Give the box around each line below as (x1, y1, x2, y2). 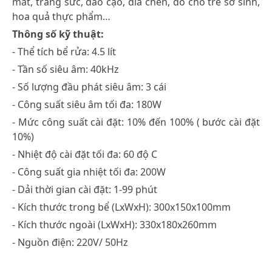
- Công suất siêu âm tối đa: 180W (12, 97, 161, 111)
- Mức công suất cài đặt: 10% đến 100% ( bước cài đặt (12, 115, 260, 129)
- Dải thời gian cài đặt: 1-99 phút (12, 182, 157, 196)
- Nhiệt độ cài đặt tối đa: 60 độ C (12, 147, 157, 161)
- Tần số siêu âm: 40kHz (12, 62, 119, 76)
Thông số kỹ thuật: (12, 27, 104, 41)
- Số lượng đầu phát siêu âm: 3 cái (12, 80, 166, 93)
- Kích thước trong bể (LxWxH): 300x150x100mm (12, 200, 231, 214)
